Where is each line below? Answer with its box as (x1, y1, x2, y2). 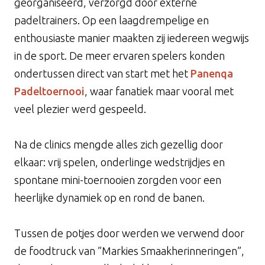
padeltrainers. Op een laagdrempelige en (14, 14, 209, 26)
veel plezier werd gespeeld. (14, 102, 146, 115)
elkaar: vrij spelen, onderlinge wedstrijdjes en (14, 156, 225, 168)
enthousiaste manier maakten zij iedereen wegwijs (14, 31, 249, 44)
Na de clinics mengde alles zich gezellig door (14, 138, 223, 150)
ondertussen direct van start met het (14, 67, 190, 79)
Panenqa (190, 67, 233, 79)
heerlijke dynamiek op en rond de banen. (14, 191, 205, 203)
